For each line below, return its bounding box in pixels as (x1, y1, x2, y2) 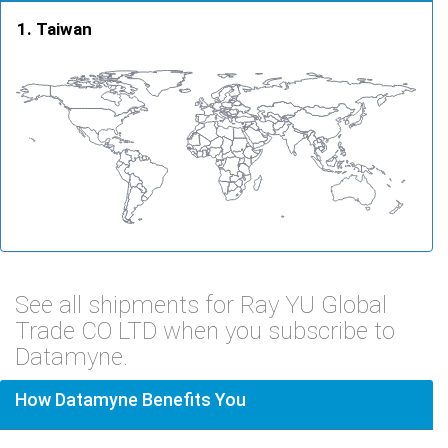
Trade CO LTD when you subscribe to (15, 316, 395, 345)
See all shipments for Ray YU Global (15, 290, 387, 319)
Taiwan (36, 18, 92, 39)
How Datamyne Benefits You (15, 388, 246, 410)
